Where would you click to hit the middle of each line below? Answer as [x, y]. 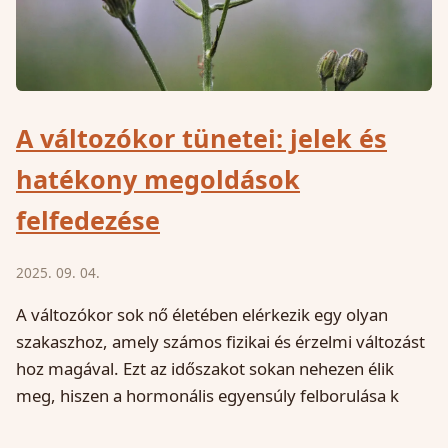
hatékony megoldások [158, 179]
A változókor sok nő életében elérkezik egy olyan [202, 315]
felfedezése [88, 220]
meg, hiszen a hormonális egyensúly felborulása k [207, 396]
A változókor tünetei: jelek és [201, 138]
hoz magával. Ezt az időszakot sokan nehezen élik [205, 369]
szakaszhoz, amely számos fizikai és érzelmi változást [220, 342]
